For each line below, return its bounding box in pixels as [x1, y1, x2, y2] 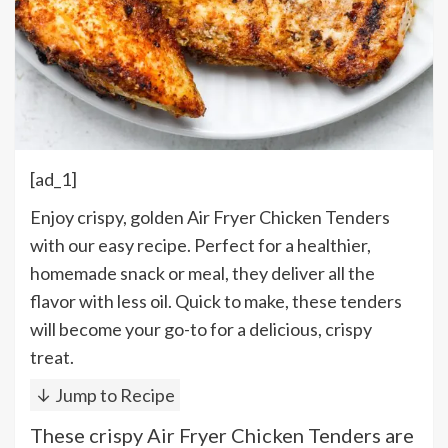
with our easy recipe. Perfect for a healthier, [30, 233, 371, 256]
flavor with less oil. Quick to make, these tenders [30, 289, 402, 312]
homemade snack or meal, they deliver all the [30, 261, 375, 284]
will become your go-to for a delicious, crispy [30, 317, 372, 340]
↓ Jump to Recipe [35, 383, 175, 406]
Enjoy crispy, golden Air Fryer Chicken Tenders [30, 205, 390, 228]
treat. [30, 345, 74, 368]
